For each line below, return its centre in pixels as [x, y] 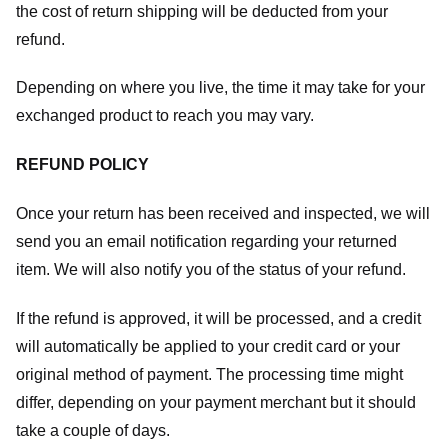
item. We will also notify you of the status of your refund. [211, 270]
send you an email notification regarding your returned [206, 242]
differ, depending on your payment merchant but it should [216, 402]
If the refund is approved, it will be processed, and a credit [218, 318]
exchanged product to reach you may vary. [165, 116]
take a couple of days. [93, 430]
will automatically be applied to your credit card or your [208, 346]
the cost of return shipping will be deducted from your [202, 11]
